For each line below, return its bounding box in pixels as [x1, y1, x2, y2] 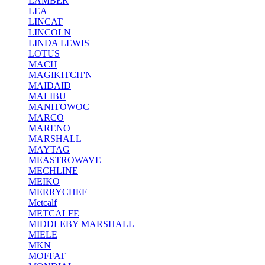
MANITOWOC [28, 102, 89, 112]
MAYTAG [28, 144, 70, 154]
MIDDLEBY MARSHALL [28, 219, 134, 229]
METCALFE [28, 208, 79, 218]
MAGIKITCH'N [28, 70, 92, 80]
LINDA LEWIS [28, 38, 89, 48]
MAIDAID [28, 80, 71, 91]
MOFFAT [28, 251, 66, 261]
